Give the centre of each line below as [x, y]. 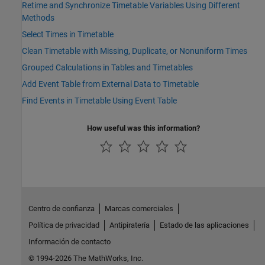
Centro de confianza [61, 209]
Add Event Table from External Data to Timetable [110, 84]
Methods [38, 18]
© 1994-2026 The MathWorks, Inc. [85, 258]
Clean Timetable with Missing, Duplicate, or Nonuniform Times [135, 51]
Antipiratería [129, 225]
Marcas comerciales [139, 209]
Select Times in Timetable [68, 35]
